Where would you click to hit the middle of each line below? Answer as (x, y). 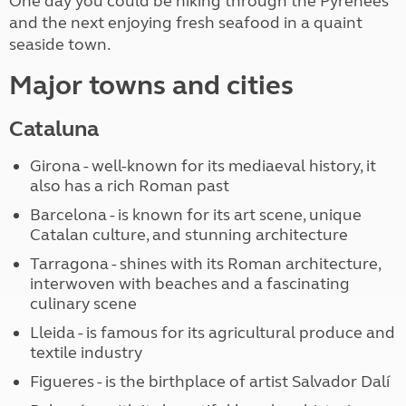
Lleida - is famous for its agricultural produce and (212, 332)
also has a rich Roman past (129, 185)
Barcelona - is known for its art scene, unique (195, 214)
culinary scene (83, 303)
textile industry (86, 352)
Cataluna (54, 129)
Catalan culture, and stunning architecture (188, 234)
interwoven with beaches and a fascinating (189, 283)
